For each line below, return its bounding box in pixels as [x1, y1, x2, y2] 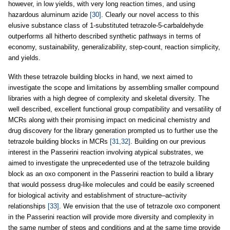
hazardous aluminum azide [8, 11, 90, 19]
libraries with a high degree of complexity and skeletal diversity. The [8, 94, 209, 103]
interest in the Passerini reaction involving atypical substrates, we [8, 148, 203, 157]
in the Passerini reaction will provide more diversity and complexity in [8, 213, 214, 221]
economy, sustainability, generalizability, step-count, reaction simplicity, [8, 43, 220, 51]
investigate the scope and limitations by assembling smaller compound [8, 84, 219, 92]
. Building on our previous [130, 138, 206, 146]
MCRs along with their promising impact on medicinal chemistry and [8, 116, 210, 124]
